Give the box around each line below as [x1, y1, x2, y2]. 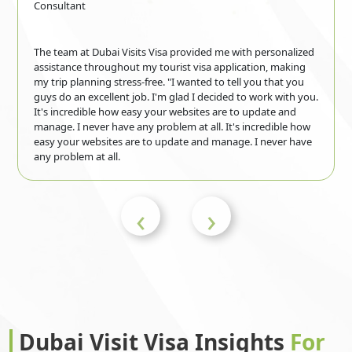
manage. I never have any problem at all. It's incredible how [34, 119, 310, 134]
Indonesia [196, 178, 244, 193]
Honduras [46, 57, 94, 72]
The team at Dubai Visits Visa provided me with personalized [34, 44, 314, 59]
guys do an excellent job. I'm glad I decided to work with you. [34, 89, 318, 104]
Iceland [196, 118, 231, 133]
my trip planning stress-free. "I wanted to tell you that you [34, 74, 304, 89]
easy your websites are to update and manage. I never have [34, 134, 312, 148]
